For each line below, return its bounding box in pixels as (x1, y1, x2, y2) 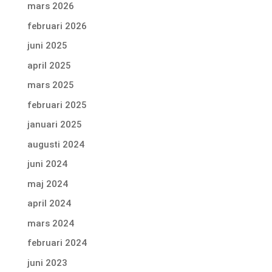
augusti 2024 (27, 138, 84, 150)
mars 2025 (27, 80, 74, 91)
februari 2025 (27, 99, 87, 110)
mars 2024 (27, 217, 74, 229)
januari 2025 (27, 119, 82, 131)
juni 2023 (27, 257, 67, 268)
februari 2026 (27, 20, 87, 32)
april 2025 (27, 59, 71, 71)
